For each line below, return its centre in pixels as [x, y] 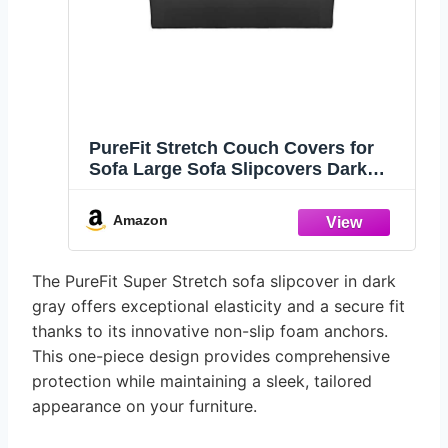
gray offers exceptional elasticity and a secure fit [218, 306]
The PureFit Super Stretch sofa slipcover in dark [214, 281]
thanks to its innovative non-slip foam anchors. [210, 331]
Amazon [140, 219]
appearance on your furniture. [144, 406]
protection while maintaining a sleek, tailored [202, 381]
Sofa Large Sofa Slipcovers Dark [228, 168]
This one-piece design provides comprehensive [211, 356]
